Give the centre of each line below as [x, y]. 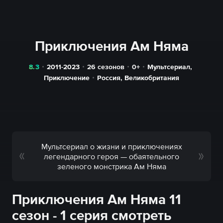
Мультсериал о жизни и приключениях [111, 146]
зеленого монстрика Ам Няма [111, 166]
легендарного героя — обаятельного [111, 156]
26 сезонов [106, 67]
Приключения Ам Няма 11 [97, 199]
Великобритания [152, 78]
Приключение [67, 78]
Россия [109, 78]
